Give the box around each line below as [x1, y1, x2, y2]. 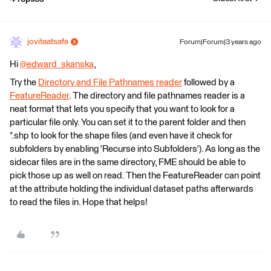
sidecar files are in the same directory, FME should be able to [10, 157, 246, 167]
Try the [10, 77, 38, 87]
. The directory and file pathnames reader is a [69, 91, 245, 100]
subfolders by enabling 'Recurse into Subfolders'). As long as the [10, 144, 260, 154]
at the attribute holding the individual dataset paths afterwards [10, 184, 253, 194]
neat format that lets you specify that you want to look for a [10, 104, 235, 114]
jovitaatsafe [27, 37, 68, 46]
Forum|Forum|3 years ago [180, 38, 261, 46]
